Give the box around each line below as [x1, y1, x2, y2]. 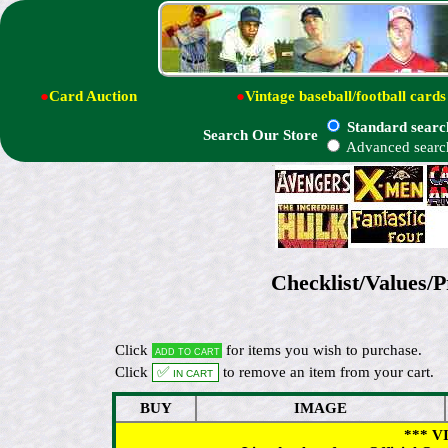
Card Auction [49, 87, 137, 104]
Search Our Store [203, 127, 318, 144]
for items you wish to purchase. [222, 341, 423, 358]
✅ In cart [157, 363, 214, 380]
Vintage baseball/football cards [245, 87, 446, 104]
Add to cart [154, 342, 220, 358]
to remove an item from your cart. [218, 363, 434, 380]
